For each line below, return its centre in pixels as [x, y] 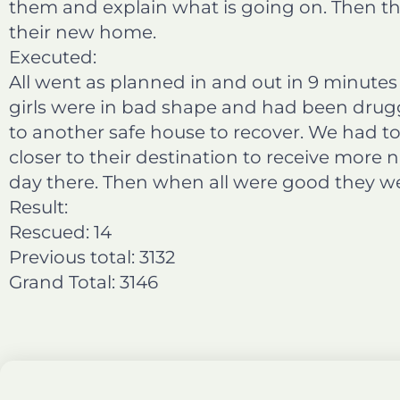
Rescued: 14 [60, 232]
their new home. [83, 32]
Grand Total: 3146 [83, 282]
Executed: [53, 57]
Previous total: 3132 [92, 257]
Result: [38, 207]
